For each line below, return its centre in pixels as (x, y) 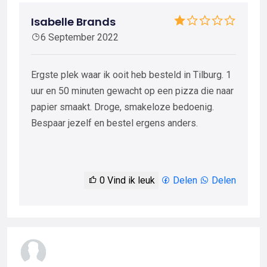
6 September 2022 (80, 38)
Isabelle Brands (73, 22)
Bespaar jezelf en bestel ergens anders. (114, 123)
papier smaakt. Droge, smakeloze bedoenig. (122, 107)
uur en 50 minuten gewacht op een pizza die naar (132, 91)
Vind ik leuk (130, 181)
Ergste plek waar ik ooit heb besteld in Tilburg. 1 (131, 75)
